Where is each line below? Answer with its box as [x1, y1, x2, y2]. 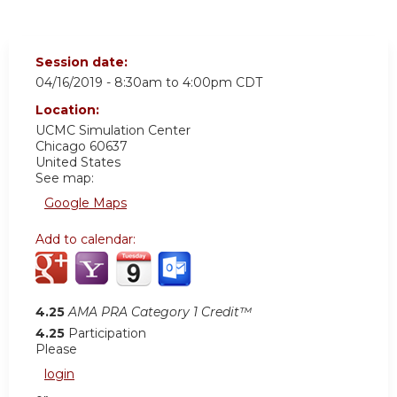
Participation [68, 324, 146, 341]
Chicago [35, 137, 86, 154]
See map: [35, 169, 94, 186]
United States [35, 153, 121, 170]
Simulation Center [79, 121, 191, 138]
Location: [35, 101, 103, 118]
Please [35, 340, 77, 357]
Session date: [35, 53, 131, 70]
